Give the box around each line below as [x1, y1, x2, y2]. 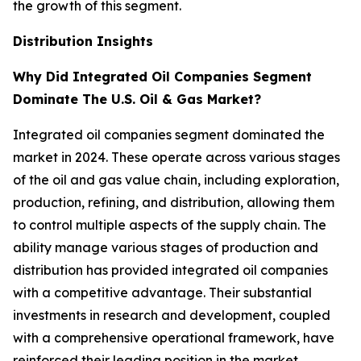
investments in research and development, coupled [13, 306, 330, 323]
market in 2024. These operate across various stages [13, 148, 340, 165]
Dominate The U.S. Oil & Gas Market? [13, 90, 261, 107]
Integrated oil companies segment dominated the [13, 126, 325, 143]
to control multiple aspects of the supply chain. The [13, 216, 326, 233]
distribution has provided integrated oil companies [13, 261, 328, 278]
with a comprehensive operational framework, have [13, 329, 334, 346]
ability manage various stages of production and [13, 239, 318, 255]
